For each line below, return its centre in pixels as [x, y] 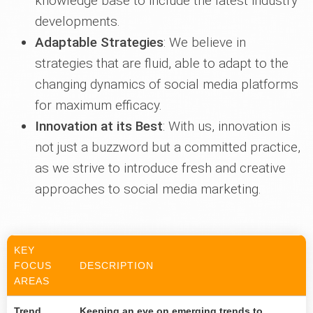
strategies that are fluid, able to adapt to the [162, 64]
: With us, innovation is [227, 126]
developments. [78, 22]
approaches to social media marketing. [148, 189]
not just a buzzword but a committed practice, [168, 147]
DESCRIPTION [117, 266]
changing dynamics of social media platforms [167, 85]
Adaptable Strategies [99, 43]
